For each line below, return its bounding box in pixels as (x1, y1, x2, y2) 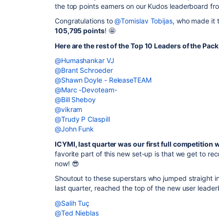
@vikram (55, 105, 83, 113)
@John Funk (55, 125, 94, 133)
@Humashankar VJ (55, 56, 114, 65)
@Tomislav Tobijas (114, 17, 173, 25)
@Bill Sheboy (55, 95, 96, 104)
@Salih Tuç (55, 198, 90, 207)
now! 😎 (55, 159, 79, 168)
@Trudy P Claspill (55, 115, 110, 123)
